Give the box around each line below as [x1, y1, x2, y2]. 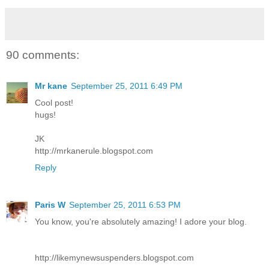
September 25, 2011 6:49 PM [71, 81, 183, 91]
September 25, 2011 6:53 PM [69, 200, 181, 210]
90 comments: [6, 48, 79, 61]
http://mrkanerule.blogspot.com [35, 146, 153, 156]
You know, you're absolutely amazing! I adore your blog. [35, 217, 247, 227]
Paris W [35, 200, 65, 210]
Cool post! [35, 98, 73, 108]
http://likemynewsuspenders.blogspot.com [35, 253, 194, 263]
